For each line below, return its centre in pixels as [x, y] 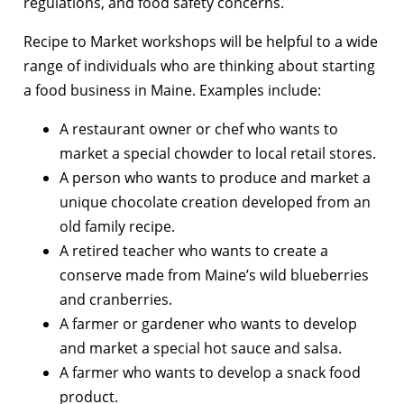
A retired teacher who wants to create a [194, 250]
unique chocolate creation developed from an [215, 202]
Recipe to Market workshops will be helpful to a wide [201, 41]
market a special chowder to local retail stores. [218, 153]
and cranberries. [116, 299]
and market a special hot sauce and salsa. [201, 348]
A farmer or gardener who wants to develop [208, 323]
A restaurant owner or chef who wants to [199, 129]
